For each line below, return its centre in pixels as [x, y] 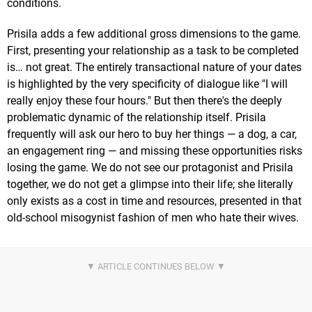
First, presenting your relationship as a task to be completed [153, 50]
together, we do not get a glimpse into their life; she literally [150, 184]
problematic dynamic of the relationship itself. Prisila [136, 117]
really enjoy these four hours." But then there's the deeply [145, 100]
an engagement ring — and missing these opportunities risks [155, 150]
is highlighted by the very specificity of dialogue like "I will [147, 84]
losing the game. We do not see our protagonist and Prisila [150, 167]
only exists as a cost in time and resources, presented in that [154, 201]
